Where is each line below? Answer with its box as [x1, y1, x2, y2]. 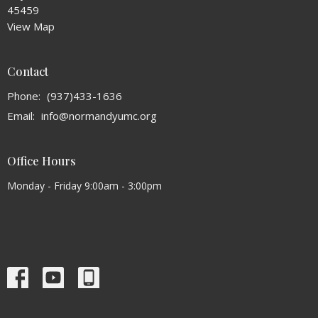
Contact [7, 63, 48, 79]
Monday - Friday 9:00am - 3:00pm [7, 178, 162, 192]
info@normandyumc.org [41, 109, 157, 124]
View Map [7, 18, 55, 33]
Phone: [7, 89, 43, 104]
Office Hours [7, 153, 76, 169]
